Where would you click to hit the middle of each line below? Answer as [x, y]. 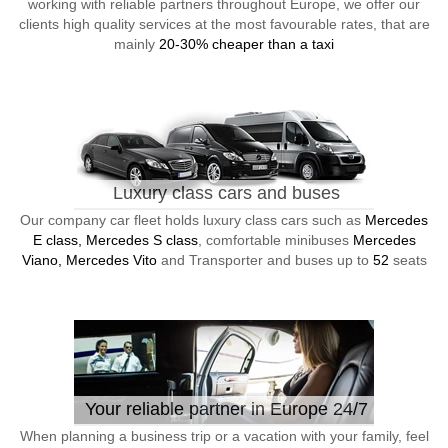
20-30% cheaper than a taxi [246, 44]
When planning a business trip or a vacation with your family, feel [224, 436]
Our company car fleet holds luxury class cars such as [192, 220]
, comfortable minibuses [275, 240]
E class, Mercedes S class [115, 240]
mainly [136, 44]
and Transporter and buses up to [264, 260]
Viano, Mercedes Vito [89, 260]
